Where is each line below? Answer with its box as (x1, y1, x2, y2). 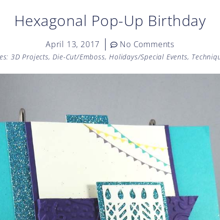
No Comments (120, 39, 174, 50)
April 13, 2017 (45, 39, 100, 50)
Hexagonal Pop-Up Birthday (14, 10, 206, 30)
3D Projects (10, 52, 49, 61)
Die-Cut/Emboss (53, 52, 105, 61)
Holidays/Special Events (109, 52, 188, 61)
